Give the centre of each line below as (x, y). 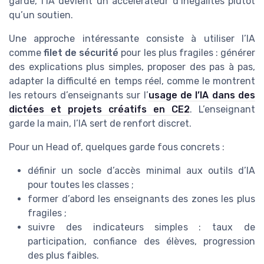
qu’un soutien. (41, 15)
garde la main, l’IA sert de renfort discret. (100, 123)
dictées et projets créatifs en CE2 (99, 109)
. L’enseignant (222, 109)
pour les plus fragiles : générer (187, 52)
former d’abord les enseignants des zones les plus (141, 199)
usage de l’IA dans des (202, 95)
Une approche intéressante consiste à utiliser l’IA (132, 38)
